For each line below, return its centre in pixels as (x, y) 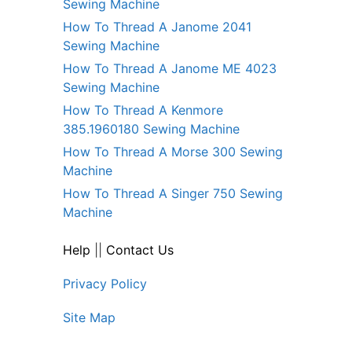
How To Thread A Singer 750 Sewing (173, 194)
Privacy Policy (105, 284)
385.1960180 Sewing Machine (151, 129)
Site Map (89, 318)
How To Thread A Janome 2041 (157, 27)
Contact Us (140, 250)
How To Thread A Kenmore (143, 110)
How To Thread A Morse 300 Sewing (173, 152)
